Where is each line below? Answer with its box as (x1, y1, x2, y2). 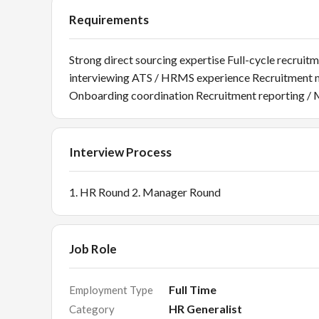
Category (69, 303, 115, 315)
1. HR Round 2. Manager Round (69, 185, 221, 199)
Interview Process (69, 145, 172, 159)
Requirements (69, 12, 149, 27)
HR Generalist (169, 302, 242, 315)
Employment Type (69, 283, 153, 296)
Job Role (69, 241, 117, 256)
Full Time (169, 283, 216, 296)
